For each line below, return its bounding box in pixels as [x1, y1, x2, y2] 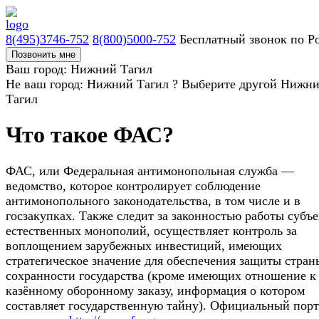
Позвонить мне [11, 49, 75, 60]
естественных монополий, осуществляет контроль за [6, 223, 297, 238]
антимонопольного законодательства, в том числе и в [6, 193, 300, 208]
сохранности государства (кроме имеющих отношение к [6, 268, 316, 283]
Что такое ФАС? [6, 122, 174, 148]
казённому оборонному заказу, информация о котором [6, 283, 305, 298]
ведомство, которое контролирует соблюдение [6, 178, 261, 193]
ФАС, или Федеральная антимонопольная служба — [6, 163, 294, 178]
